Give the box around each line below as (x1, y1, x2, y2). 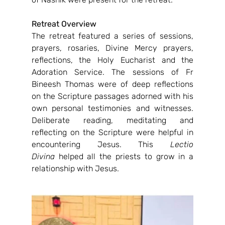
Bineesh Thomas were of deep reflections (31, 79, 194, 89)
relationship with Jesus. (31, 164, 119, 173)
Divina (31, 152, 55, 161)
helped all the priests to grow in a (54, 152, 194, 161)
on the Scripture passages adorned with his (31, 91, 194, 101)
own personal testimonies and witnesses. (31, 103, 194, 113)
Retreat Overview (31, 19, 96, 29)
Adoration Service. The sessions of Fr (31, 67, 194, 77)
